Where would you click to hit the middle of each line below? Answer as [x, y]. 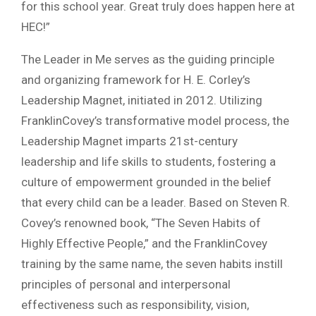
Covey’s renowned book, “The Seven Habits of [141, 223]
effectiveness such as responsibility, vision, [135, 304]
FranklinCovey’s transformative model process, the [155, 120]
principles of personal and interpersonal [126, 284]
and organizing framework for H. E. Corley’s [136, 79]
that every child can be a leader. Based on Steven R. [156, 202]
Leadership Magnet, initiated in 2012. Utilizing [142, 100]
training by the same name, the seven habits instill [152, 263]
